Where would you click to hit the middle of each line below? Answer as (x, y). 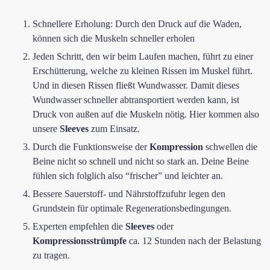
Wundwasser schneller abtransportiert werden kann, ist (136, 100)
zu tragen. (51, 255)
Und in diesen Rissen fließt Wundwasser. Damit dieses (136, 85)
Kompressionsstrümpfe (80, 241)
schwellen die (230, 147)
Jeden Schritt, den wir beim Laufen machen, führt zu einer (143, 56)
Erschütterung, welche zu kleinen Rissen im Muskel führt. (143, 71)
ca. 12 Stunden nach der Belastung (194, 241)
